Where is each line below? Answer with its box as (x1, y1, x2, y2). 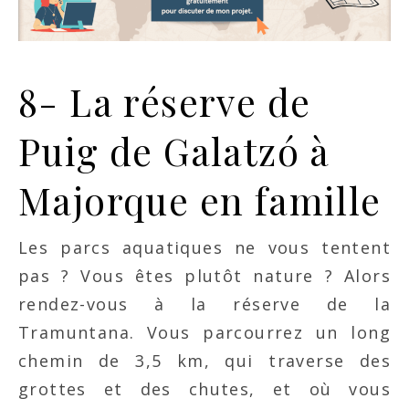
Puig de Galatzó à (18, 126, 330, 176)
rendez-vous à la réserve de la (18, 293, 391, 316)
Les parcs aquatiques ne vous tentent (18, 236, 391, 259)
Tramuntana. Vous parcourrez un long (18, 321, 391, 344)
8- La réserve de (18, 77, 311, 127)
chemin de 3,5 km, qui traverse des (18, 350, 391, 372)
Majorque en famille (18, 175, 382, 225)
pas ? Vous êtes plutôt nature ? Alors (18, 265, 391, 288)
